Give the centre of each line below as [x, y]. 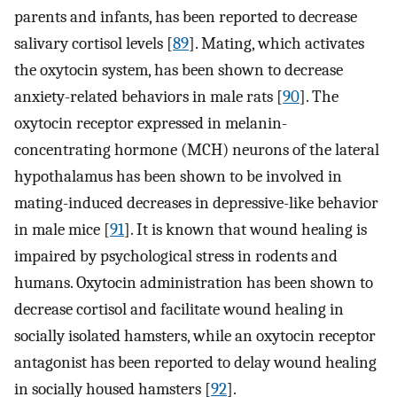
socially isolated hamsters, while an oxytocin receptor [195, 335]
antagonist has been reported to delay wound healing [195, 362]
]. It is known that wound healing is [245, 229]
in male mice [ [62, 229]
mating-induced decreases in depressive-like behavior [196, 202]
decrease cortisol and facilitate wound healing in [179, 309]
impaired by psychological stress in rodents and [176, 256]
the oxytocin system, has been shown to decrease [179, 70]
